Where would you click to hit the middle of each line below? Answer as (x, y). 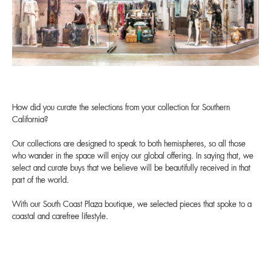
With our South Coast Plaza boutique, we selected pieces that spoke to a (132, 205)
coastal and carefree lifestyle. (60, 217)
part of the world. (41, 181)
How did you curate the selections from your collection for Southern (121, 108)
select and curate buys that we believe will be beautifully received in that (131, 169)
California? (30, 120)
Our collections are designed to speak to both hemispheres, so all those (129, 145)
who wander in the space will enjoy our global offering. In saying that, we (133, 157)
